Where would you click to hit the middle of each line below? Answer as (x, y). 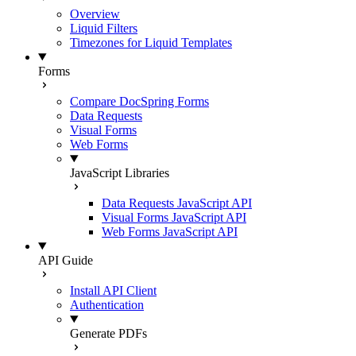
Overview (95, 14)
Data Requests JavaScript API (177, 203)
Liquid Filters (104, 28)
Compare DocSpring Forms (139, 101)
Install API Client (113, 290)
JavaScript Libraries (120, 173)
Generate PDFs (108, 333)
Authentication (107, 305)
